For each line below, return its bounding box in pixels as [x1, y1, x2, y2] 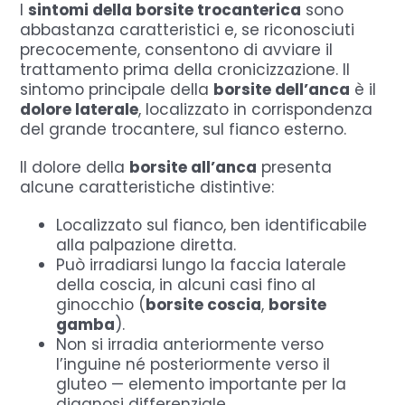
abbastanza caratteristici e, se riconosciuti [20, 18, 355, 41]
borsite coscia [146, 293, 262, 316]
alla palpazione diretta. [56, 233, 237, 256]
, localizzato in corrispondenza [138, 98, 373, 120]
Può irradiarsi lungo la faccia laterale [56, 253, 347, 276]
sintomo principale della [20, 78, 214, 100]
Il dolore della [20, 155, 130, 178]
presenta [257, 155, 333, 178]
